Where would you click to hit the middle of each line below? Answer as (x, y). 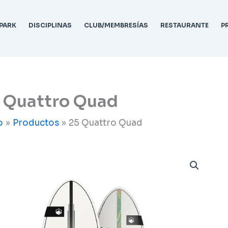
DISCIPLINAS (50, 25)
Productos (36, 123)
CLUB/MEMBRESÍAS (116, 25)
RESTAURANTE (184, 25)
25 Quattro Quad (106, 123)
